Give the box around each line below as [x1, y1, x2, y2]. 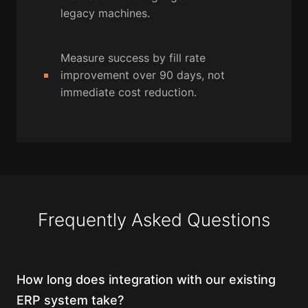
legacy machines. [60, 6, 150, 21]
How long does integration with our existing [16, 272, 276, 287]
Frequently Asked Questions [38, 209, 270, 231]
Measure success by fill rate [60, 51, 206, 65]
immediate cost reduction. [60, 85, 197, 100]
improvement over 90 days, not [60, 68, 225, 82]
